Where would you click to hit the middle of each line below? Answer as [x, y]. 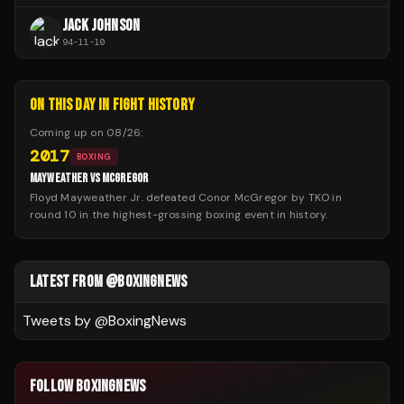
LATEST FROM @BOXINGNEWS [109, 282]
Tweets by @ [65, 321]
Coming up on [69, 133]
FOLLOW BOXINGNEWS [88, 387]
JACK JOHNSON [101, 26]
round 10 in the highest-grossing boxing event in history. [179, 215]
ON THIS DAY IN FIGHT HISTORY [113, 106]
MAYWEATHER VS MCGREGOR [89, 179]
